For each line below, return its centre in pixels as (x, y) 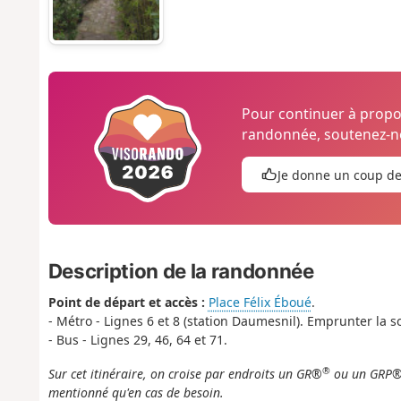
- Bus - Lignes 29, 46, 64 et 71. (137, 339)
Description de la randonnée (181, 270)
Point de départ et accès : (126, 302)
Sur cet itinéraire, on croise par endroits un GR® (185, 374)
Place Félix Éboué (260, 302)
